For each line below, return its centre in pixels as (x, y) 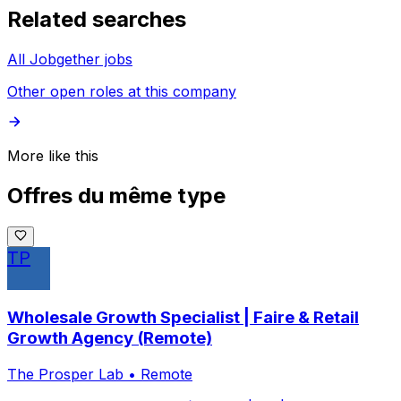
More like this (53, 156)
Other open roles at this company (122, 92)
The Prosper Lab (65, 374)
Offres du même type (116, 196)
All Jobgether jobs (70, 60)
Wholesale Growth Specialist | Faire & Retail (183, 317)
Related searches (97, 20)
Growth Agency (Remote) (110, 337)
